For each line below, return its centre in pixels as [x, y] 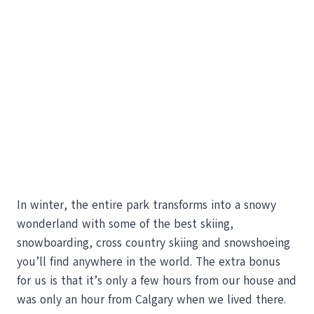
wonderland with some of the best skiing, [125, 224]
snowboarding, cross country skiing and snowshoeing [153, 243]
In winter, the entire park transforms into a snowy [146, 205]
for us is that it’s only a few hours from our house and [157, 281]
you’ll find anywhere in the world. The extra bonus [149, 262]
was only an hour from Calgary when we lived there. [151, 300]
